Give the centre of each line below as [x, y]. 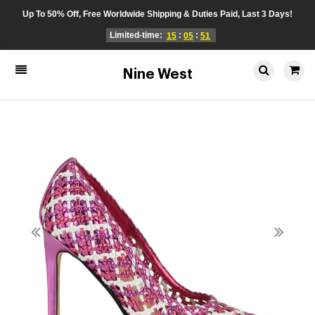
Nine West [157, 75]
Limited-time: [137, 36]
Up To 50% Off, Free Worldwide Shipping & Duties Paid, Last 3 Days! [157, 14]
